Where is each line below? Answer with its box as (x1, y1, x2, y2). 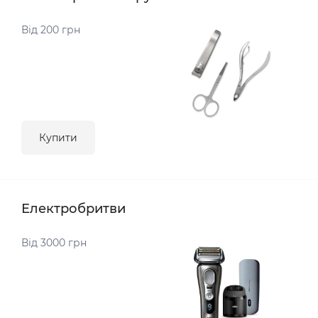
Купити (39, 131, 77, 144)
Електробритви (21, 201, 126, 216)
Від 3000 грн (21, 236, 87, 249)
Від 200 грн (21, 23, 80, 36)
